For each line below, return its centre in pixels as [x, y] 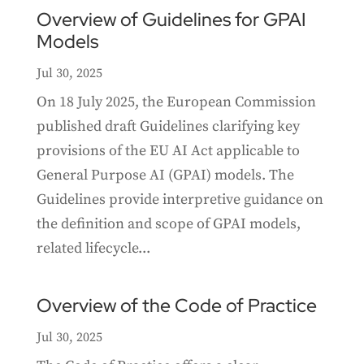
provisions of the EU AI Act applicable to [168, 151]
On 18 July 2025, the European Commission [176, 102]
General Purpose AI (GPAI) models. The [165, 175]
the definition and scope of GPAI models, [168, 224]
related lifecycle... [93, 249]
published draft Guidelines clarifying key [168, 127]
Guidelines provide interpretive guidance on [180, 200]
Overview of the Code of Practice [176, 306]
